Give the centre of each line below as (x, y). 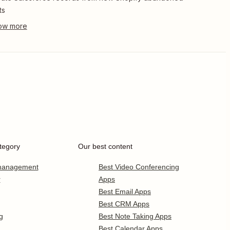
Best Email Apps (125, 191)
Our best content (105, 146)
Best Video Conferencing (139, 167)
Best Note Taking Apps (135, 216)
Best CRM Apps (124, 204)
